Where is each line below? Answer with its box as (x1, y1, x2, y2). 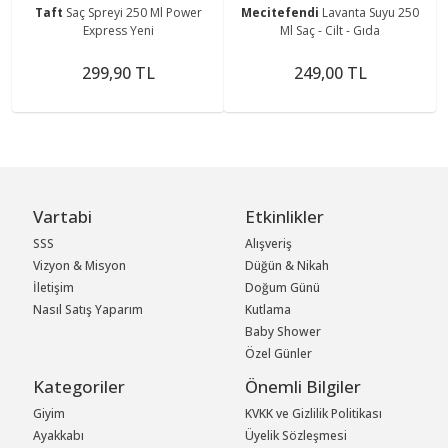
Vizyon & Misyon (33, 256, 127, 274)
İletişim (33, 278, 75, 296)
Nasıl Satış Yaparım (33, 300, 144, 318)
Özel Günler (245, 344, 313, 362)
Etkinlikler (245, 204, 325, 228)
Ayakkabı (33, 426, 85, 444)
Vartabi (33, 204, 93, 228)
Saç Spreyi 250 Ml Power (65, 3, 202, 21)
